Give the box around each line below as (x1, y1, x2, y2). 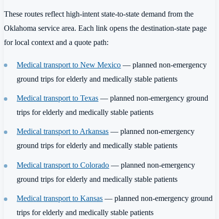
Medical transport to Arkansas (17, 127, 109, 136)
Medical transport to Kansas (17, 194, 103, 203)
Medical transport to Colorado (17, 160, 109, 170)
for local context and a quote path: (4, 38, 109, 47)
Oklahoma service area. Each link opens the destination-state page (4, 23, 207, 33)
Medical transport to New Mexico (17, 60, 121, 69)
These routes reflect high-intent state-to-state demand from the (4, 9, 194, 19)
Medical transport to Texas (17, 93, 99, 103)
